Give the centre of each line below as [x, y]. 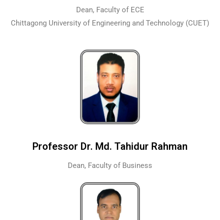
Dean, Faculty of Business [110, 165]
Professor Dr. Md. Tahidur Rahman [110, 146]
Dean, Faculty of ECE [110, 10]
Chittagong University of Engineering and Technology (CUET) [110, 23]
